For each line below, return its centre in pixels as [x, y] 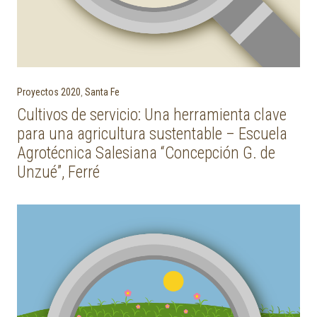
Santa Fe [102, 92]
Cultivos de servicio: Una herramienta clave [152, 115]
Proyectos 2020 [49, 92]
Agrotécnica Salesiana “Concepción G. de [146, 153]
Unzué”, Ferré [58, 172]
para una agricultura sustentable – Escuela [152, 134]
